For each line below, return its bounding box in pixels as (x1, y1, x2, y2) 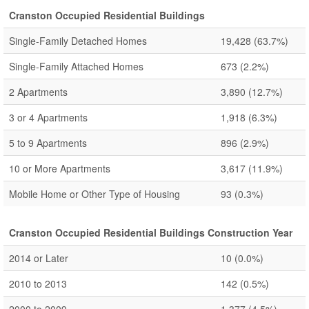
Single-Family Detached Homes (9, 34, 147, 48)
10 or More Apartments (9, 161, 110, 175)
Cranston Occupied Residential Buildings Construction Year (9, 226, 292, 239)
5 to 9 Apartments (9, 136, 87, 150)
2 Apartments (9, 85, 68, 99)
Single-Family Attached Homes (9, 59, 143, 73)
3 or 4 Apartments (9, 110, 88, 124)
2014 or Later (9, 251, 68, 265)
